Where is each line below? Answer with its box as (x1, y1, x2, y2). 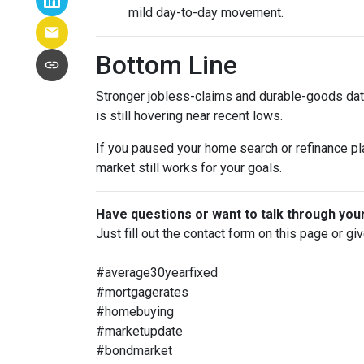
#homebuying (96, 303, 174, 319)
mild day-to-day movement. (128, 4, 284, 20)
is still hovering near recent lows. (96, 107, 283, 123)
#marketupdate (96, 323, 183, 339)
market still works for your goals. (96, 159, 282, 175)
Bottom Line (96, 49, 237, 80)
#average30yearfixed (96, 264, 218, 280)
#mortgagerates (96, 284, 188, 300)
